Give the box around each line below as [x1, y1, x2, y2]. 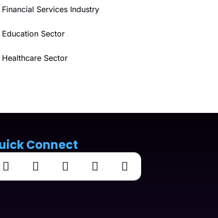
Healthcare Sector [1, 53, 68, 63]
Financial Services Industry [1, 4, 99, 14]
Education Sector [1, 28, 65, 38]
